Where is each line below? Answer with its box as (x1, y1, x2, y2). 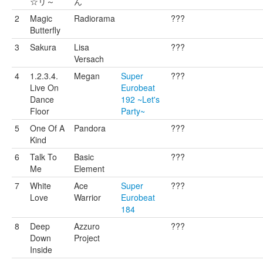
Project (74, 232, 100, 244)
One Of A (30, 122, 65, 134)
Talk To (30, 151, 57, 163)
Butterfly (30, 24, 60, 36)
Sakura (30, 41, 56, 53)
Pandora (74, 122, 106, 134)
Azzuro (74, 220, 100, 232)
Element (74, 163, 104, 174)
